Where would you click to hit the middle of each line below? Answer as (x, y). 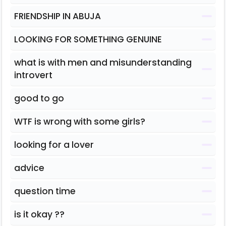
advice (29, 168)
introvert (33, 75)
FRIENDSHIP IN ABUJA (58, 16)
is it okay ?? (39, 214)
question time (45, 191)
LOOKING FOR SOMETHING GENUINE (88, 39)
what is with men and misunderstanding (103, 62)
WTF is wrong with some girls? (80, 121)
